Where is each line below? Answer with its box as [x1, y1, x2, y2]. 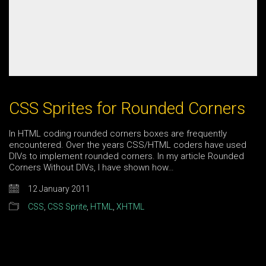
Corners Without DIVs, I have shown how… [9, 161, 174, 173]
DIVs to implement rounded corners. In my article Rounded [9, 150, 244, 161]
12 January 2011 [28, 184, 90, 194]
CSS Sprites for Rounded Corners [9, 98, 245, 118]
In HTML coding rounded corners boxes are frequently [9, 128, 227, 139]
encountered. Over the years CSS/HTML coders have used [9, 139, 246, 150]
